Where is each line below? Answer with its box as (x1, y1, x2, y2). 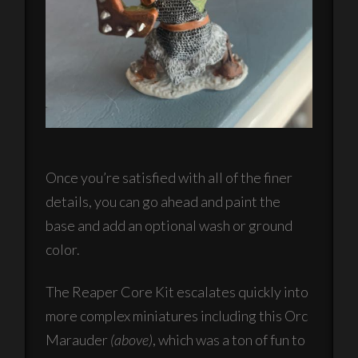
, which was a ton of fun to (153, 331, 306, 349)
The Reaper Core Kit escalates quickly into (46, 283, 309, 301)
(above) (110, 331, 153, 349)
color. (46, 240, 81, 258)
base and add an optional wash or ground (46, 216, 293, 234)
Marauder (46, 331, 111, 349)
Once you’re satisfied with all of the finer (46, 168, 293, 186)
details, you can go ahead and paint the (46, 192, 281, 210)
